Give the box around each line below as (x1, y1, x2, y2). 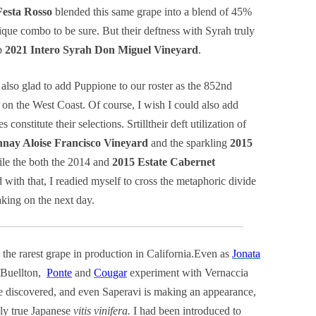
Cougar (94, 267, 127, 279)
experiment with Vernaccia (127, 267, 248, 279)
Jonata (232, 248, 260, 260)
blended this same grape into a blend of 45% (52, 6, 252, 18)
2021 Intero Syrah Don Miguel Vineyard (5, 44, 198, 56)
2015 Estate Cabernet (109, 156, 215, 168)
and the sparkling (151, 137, 227, 149)
